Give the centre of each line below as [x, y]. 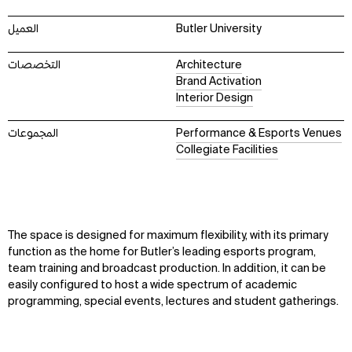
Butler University [219, 29]
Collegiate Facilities [227, 150]
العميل [23, 29]
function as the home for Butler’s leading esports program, [162, 252]
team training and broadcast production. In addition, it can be [167, 268]
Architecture [209, 65]
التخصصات [34, 65]
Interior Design [214, 98]
